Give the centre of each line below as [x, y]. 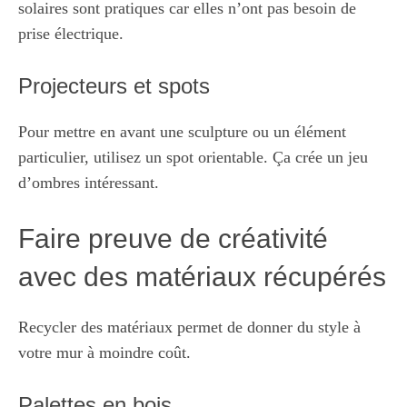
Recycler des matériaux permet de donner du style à [189, 327]
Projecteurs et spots [114, 86]
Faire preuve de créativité [173, 238]
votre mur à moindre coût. [104, 352]
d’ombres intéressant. [89, 183]
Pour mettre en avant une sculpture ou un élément [182, 132]
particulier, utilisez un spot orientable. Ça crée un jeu [193, 157]
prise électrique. [71, 34]
